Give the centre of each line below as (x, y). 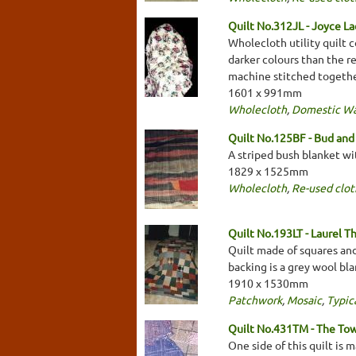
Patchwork (255, 299)
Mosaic (304, 299)
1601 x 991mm (265, 92)
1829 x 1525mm (268, 170)
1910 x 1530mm (268, 282)
